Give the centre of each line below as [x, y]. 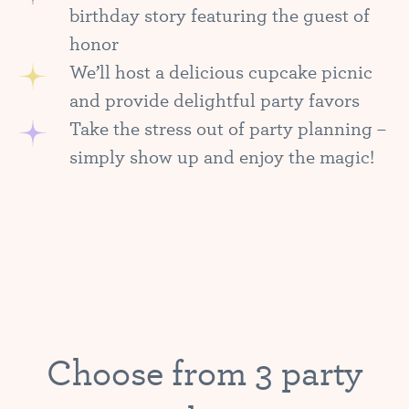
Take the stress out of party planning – [228, 128]
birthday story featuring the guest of [220, 15]
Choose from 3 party [204, 372]
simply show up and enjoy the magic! [222, 157]
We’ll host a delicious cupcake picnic [221, 72]
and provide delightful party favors [215, 100]
